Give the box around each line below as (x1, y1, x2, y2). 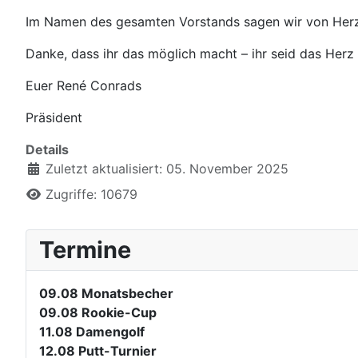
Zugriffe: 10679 (46, 186, 137, 203)
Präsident (26, 109, 82, 126)
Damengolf (76, 324, 145, 340)
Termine (39, 236, 131, 265)
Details (26, 141, 69, 158)
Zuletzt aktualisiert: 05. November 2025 (46, 161, 288, 177)
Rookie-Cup (82, 304, 157, 321)
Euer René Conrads (26, 78, 141, 94)
